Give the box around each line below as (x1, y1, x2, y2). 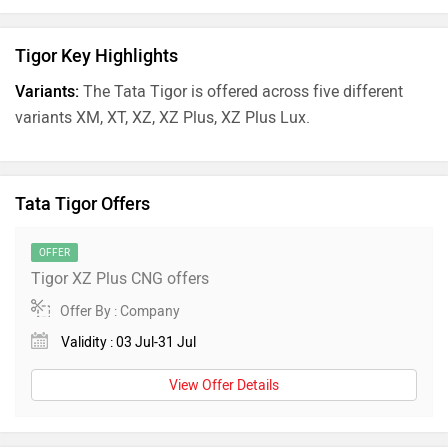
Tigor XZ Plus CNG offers (31, 269, 209, 289)
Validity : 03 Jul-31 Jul (58, 334, 196, 352)
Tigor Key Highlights (15, 45, 178, 68)
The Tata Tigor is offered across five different (79, 82, 403, 102)
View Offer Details (169, 377, 279, 395)
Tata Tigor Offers (15, 193, 150, 216)
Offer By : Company (60, 303, 180, 321)
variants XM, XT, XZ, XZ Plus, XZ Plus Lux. (15, 108, 310, 128)
